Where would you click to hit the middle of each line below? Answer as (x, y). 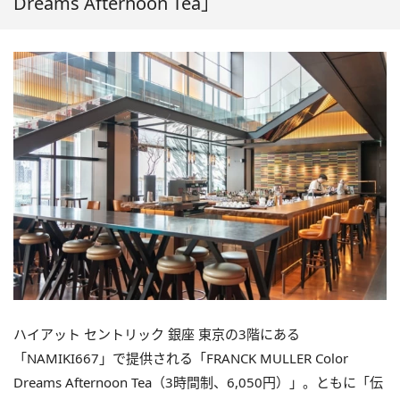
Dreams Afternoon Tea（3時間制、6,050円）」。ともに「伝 (198, 383)
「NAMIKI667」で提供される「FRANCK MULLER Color (181, 358)
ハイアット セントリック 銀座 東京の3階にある (157, 334)
